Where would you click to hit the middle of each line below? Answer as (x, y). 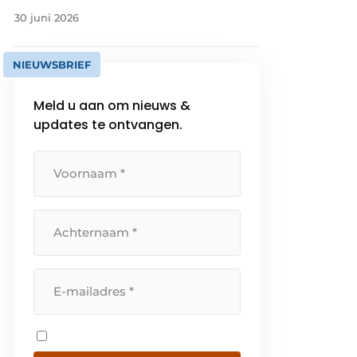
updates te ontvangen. (108, 125)
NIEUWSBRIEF (52, 65)
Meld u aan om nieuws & (112, 106)
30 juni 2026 (47, 18)
